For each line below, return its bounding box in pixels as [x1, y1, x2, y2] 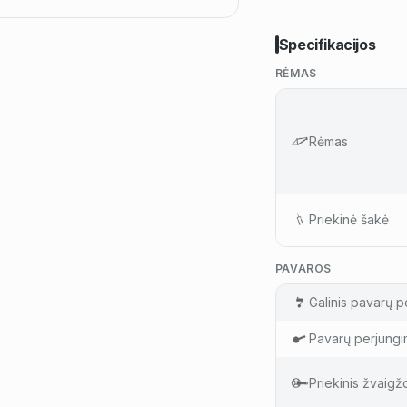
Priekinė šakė [308, 212, 389, 227]
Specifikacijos [278, 35, 376, 54]
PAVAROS [274, 262, 332, 275]
